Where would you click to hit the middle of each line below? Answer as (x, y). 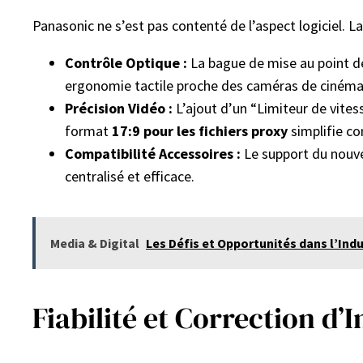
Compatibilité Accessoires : (153, 154)
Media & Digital (95, 243)
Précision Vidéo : (119, 108)
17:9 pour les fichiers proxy (200, 131)
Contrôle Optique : (126, 63)
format (88, 131)
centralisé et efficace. (130, 176)
